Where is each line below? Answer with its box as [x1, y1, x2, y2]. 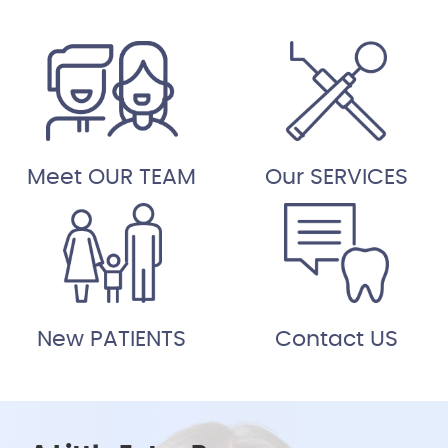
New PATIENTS [37, 328, 187, 351]
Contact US [274, 328, 398, 351]
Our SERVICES [264, 166, 408, 189]
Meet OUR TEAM [27, 166, 197, 189]
